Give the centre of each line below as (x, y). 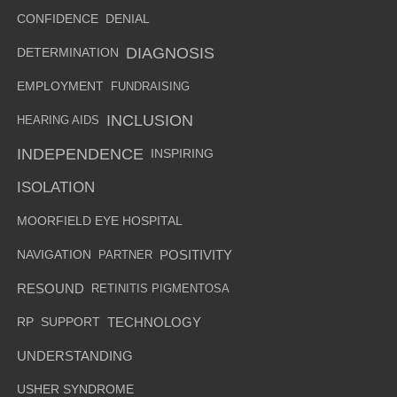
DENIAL (127, 19)
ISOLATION (55, 188)
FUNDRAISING (150, 87)
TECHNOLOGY (154, 323)
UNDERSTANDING (74, 357)
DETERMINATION (67, 53)
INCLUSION (149, 121)
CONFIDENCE (57, 19)
